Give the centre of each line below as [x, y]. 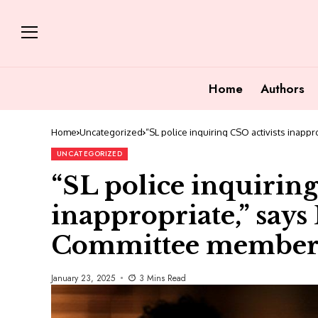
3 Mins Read [162, 278]
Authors [283, 88]
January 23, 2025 [83, 278]
